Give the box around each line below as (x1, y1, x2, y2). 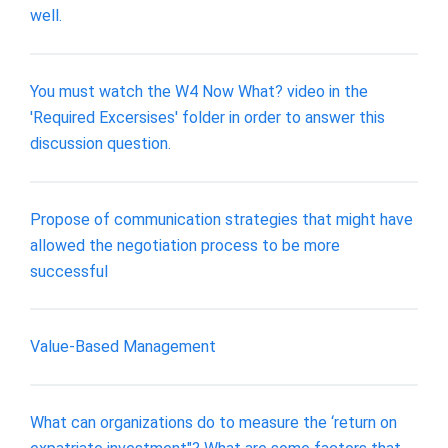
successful (30, 261, 108, 281)
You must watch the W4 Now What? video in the (30, 81, 368, 101)
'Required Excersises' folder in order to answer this (30, 107, 385, 127)
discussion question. (30, 133, 171, 153)
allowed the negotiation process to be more (30, 235, 340, 255)
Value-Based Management (30, 337, 216, 357)
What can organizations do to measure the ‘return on (30, 412, 397, 432)
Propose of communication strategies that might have (30, 209, 413, 229)
